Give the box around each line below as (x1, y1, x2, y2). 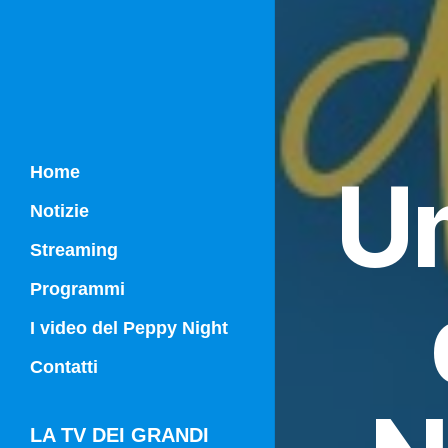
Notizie (30, 201, 89, 221)
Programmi (30, 279, 125, 299)
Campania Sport (55, 316, 178, 333)
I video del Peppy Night (30, 318, 228, 338)
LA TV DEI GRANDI (30, 424, 209, 446)
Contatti (30, 357, 98, 377)
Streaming (30, 240, 118, 260)
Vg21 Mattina (55, 380, 153, 397)
